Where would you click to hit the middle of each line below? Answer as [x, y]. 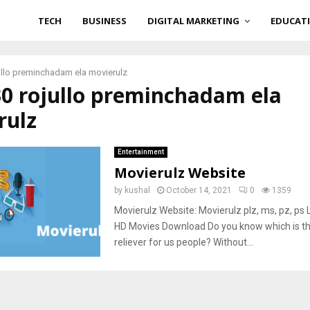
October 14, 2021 [199, 190]
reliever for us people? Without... [183, 242]
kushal [137, 190]
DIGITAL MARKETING [193, 21]
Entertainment [140, 152]
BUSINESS [104, 21]
